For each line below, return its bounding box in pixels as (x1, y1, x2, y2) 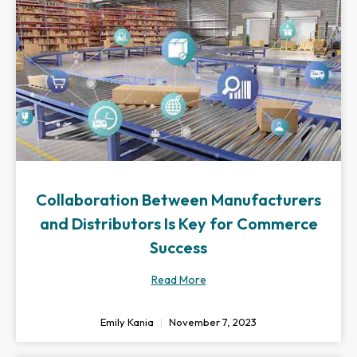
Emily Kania (100, 316, 156, 328)
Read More (151, 273, 206, 287)
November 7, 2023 (167, 316, 257, 328)
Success (150, 237, 207, 257)
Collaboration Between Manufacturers (36, 190, 321, 210)
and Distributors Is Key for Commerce (39, 214, 318, 233)
